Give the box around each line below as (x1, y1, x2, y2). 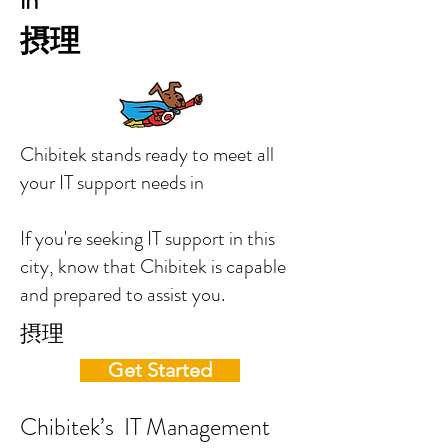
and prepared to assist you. (20, 280, 225, 309)
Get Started (108, 358, 212, 382)
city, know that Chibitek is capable (20, 252, 286, 281)
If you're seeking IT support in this (20, 224, 275, 253)
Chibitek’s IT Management (20, 410, 270, 444)
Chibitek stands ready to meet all (20, 140, 274, 169)
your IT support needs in (20, 168, 296, 197)
